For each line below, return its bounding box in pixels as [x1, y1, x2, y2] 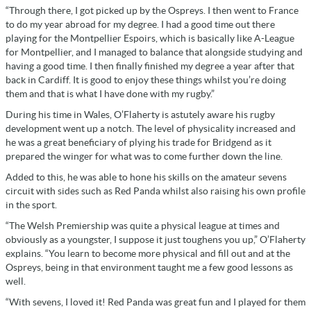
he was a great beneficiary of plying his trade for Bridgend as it [6, 136, 271, 148]
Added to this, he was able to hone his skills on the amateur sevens [6, 171, 287, 183]
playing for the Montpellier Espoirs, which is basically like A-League [6, 32, 294, 44]
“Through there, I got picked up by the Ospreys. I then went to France [6, 4, 299, 16]
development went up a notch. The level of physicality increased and [6, 122, 296, 134]
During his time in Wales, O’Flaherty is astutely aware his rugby [6, 108, 275, 120]
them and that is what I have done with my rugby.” [6, 87, 215, 99]
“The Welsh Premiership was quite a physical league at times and [6, 219, 280, 231]
